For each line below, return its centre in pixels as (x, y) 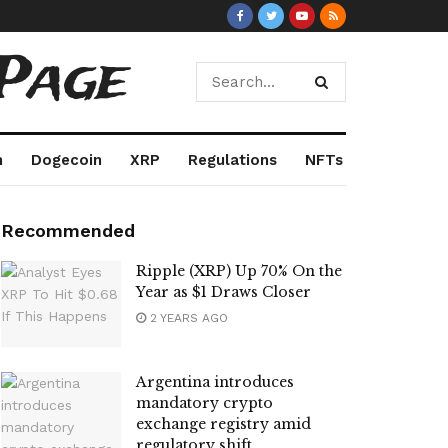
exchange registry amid (223, 423)
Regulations (232, 160)
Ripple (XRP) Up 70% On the (239, 271)
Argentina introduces (215, 381)
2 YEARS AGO (187, 318)
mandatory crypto (204, 402)
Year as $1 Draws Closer (223, 292)
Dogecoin (66, 160)
